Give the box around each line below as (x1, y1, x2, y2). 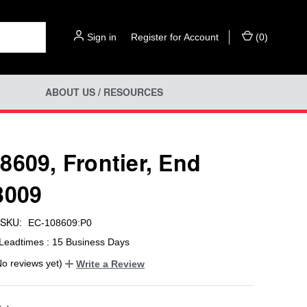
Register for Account (131, 32, 219, 42)
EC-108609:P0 (27, 217, 92, 228)
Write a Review (76, 258, 145, 269)
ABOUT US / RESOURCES (45, 85, 163, 99)
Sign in (87, 32, 116, 42)
